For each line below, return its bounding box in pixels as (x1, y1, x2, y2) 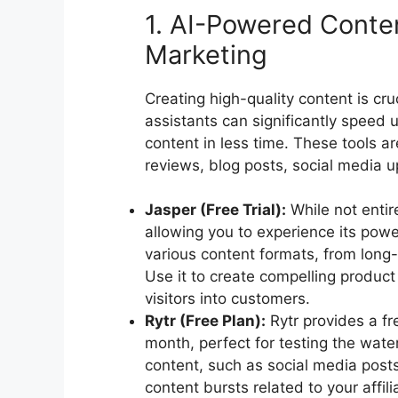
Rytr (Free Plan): (145, 312, 266, 330)
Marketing (145, 38, 267, 70)
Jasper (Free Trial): (145, 201, 286, 219)
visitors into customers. (145, 290, 310, 308)
